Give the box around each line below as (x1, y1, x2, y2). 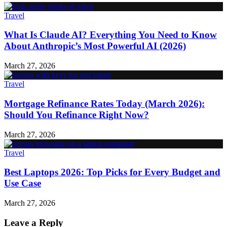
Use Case (4, 178, 41, 189)
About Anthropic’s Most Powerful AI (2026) (4, 41, 186, 52)
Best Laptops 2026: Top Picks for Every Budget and (4, 167, 220, 178)
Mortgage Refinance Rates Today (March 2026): (4, 98, 205, 109)
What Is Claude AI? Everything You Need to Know (4, 29, 217, 41)
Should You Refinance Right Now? (4, 109, 149, 120)
